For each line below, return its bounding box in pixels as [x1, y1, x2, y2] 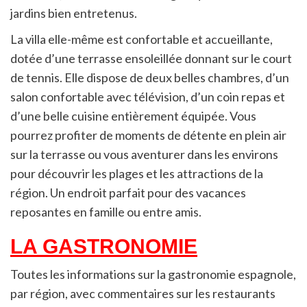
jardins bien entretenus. [10, 5, 137, 21]
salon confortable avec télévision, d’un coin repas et [10, 88, 285, 104]
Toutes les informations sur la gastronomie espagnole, [10, 266, 296, 282]
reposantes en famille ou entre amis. [10, 204, 201, 219]
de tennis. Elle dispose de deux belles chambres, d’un [10, 69, 289, 85]
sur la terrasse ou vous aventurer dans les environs [10, 146, 278, 162]
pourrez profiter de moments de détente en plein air [10, 127, 286, 143]
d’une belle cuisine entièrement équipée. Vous [10, 108, 256, 123]
